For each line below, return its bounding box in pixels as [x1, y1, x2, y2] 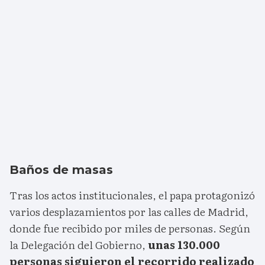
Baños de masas [9, 163, 113, 177]
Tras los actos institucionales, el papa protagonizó [9, 187, 255, 203]
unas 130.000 [148, 237, 220, 253]
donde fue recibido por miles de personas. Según [9, 220, 250, 237]
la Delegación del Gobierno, [9, 237, 148, 253]
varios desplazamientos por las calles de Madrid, [9, 203, 248, 220]
